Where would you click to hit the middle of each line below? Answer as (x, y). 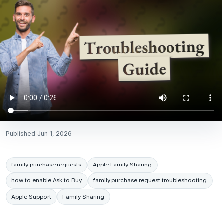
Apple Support (31, 196)
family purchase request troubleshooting (150, 181)
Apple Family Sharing (122, 165)
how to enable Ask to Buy (47, 181)
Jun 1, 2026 (55, 133)
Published (22, 133)
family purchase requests (47, 165)
